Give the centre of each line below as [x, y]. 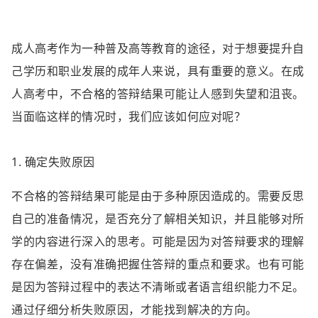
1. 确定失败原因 [53, 162]
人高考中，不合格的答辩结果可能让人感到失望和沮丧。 [158, 94]
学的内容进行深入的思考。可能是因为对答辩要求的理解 [158, 241]
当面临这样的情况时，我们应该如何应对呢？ [128, 116]
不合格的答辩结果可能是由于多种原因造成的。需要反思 [158, 196]
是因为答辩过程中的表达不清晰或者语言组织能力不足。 [158, 287]
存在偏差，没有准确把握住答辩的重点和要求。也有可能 [158, 264]
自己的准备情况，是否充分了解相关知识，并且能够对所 [158, 219]
